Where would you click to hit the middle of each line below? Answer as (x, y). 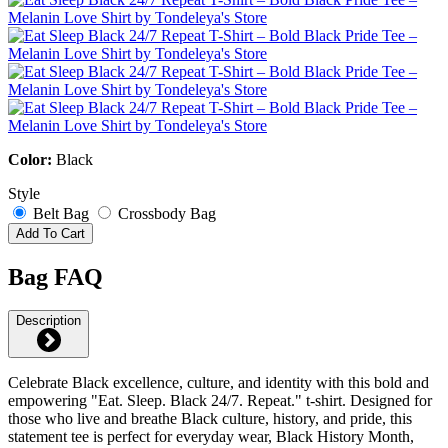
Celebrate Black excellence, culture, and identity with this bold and (218, 383)
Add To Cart (50, 233)
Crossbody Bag (167, 213)
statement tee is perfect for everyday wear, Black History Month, (211, 437)
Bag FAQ (55, 276)
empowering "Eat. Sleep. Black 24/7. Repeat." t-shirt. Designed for (220, 401)
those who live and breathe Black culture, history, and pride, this (210, 419)
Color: (32, 159)
